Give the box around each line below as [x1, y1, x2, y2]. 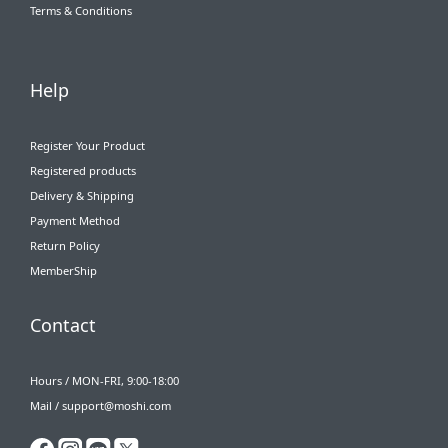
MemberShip [30, 262, 97, 278]
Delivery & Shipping [30, 187, 134, 203]
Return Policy [30, 237, 100, 253]
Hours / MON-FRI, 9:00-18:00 [30, 372, 179, 388]
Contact [30, 312, 96, 337]
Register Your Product [30, 137, 145, 153]
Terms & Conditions [30, 2, 132, 18]
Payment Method [30, 212, 120, 228]
